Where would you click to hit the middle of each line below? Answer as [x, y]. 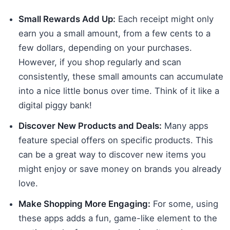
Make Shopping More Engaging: [84, 204]
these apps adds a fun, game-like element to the [118, 218]
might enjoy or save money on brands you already [120, 169]
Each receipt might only [165, 19]
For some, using [184, 204]
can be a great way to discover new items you [112, 154]
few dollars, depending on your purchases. [105, 47]
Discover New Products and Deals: [90, 126]
